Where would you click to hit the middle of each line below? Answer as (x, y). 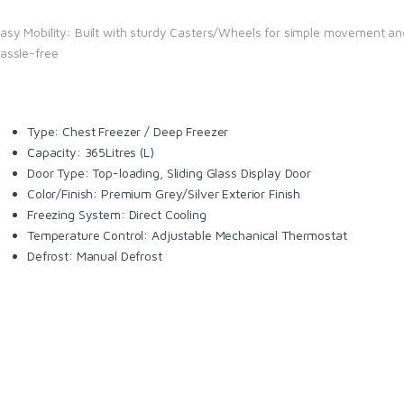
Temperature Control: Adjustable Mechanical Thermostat (187, 234)
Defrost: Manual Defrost (95, 255)
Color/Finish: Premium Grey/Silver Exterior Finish (164, 193)
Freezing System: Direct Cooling (117, 214)
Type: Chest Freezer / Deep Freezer (128, 131)
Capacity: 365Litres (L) (91, 151)
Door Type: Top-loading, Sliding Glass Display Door (169, 172)
